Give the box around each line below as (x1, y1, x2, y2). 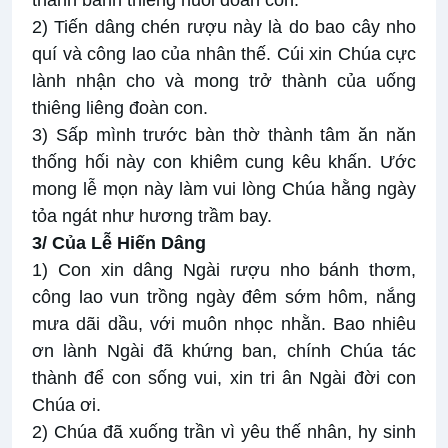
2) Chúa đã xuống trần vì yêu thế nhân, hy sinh (32, 422, 416, 443)
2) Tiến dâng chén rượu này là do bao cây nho (32, 17, 416, 38)
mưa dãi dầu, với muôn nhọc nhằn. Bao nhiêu (32, 314, 416, 335)
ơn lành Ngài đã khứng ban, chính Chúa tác (32, 341, 416, 362)
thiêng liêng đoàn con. (32, 98, 208, 119)
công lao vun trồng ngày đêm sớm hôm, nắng (32, 287, 416, 308)
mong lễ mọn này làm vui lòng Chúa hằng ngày (32, 179, 416, 200)
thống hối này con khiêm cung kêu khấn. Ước (32, 152, 416, 173)
